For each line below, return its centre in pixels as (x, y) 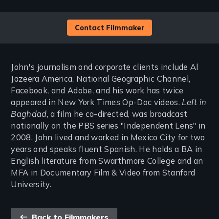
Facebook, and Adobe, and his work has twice (97, 91)
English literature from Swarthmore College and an (107, 161)
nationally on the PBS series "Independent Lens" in (108, 126)
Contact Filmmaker (109, 28)
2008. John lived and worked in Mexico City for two (108, 138)
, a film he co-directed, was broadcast (117, 114)
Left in (194, 102)
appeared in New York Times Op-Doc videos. (97, 102)
